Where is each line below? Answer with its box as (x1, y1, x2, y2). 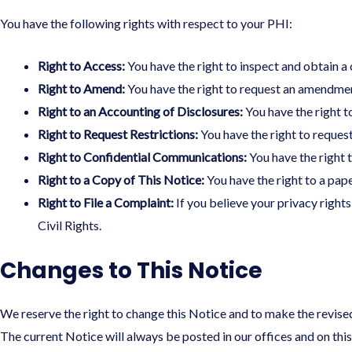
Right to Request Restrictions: (38, 126, 198, 142)
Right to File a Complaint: (38, 195, 174, 211)
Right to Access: (38, 58, 125, 74)
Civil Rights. (38, 218, 101, 233)
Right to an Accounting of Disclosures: (38, 104, 243, 119)
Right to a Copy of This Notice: (38, 172, 204, 188)
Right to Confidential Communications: (38, 149, 247, 165)
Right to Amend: (38, 81, 125, 97)
